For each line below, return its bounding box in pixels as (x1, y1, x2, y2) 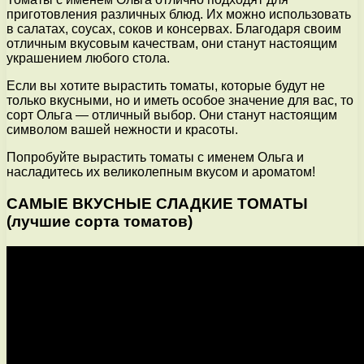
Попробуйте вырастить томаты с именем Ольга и (6, 150, 304, 165)
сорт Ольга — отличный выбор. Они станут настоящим (6, 108, 337, 123)
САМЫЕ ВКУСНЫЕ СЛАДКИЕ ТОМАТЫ (6, 195, 308, 213)
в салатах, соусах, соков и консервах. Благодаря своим (6, 22, 341, 37)
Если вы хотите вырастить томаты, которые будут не (6, 79, 325, 93)
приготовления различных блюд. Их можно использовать (6, 7, 351, 22)
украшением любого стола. (6, 51, 170, 66)
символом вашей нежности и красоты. (6, 123, 238, 137)
